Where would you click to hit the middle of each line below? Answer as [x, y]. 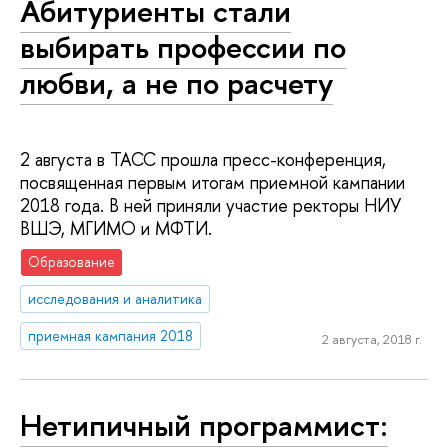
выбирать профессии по [183, 47]
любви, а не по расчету [176, 83]
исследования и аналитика [115, 299]
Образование [72, 262]
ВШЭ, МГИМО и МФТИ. [116, 228]
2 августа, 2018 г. [371, 338]
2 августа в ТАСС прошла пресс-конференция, [203, 159]
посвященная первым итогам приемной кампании [212, 182]
